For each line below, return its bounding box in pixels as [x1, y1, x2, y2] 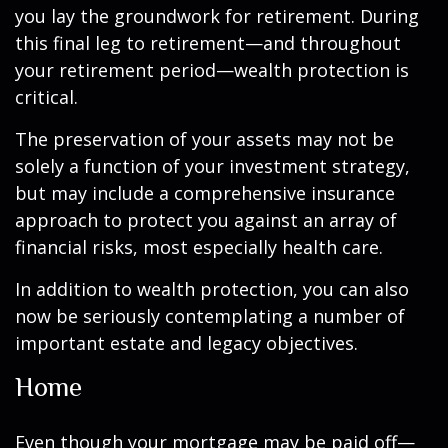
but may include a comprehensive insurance [15, 181, 395, 205]
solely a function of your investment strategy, [15, 154, 410, 178]
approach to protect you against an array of [15, 208, 397, 232]
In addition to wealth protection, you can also [15, 277, 409, 301]
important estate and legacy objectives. [15, 331, 358, 355]
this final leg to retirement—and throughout [15, 31, 401, 55]
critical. [15, 85, 78, 109]
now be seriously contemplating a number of [15, 304, 405, 328]
